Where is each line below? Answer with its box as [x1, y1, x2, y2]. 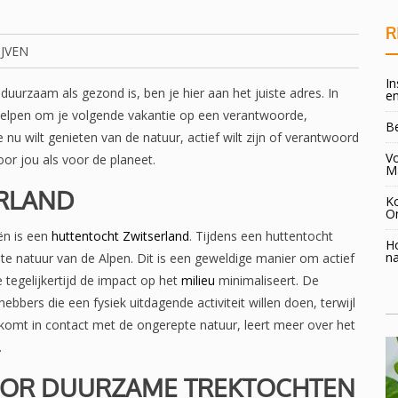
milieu [181, 272, 215, 289]
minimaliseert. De [215, 272, 319, 289]
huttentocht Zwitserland [52, 227, 189, 244]
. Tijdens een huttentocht [189, 227, 333, 244]
